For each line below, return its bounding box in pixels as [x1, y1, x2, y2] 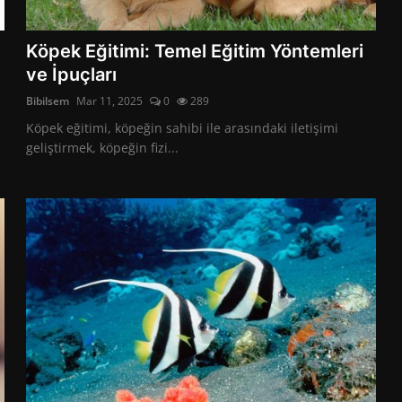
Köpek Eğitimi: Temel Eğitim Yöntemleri [26, 39, 364, 62]
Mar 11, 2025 [76, 92, 144, 109]
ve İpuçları [26, 63, 118, 85]
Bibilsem [26, 92, 70, 109]
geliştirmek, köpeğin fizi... [26, 138, 179, 156]
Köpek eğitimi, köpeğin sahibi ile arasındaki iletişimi [26, 118, 339, 136]
